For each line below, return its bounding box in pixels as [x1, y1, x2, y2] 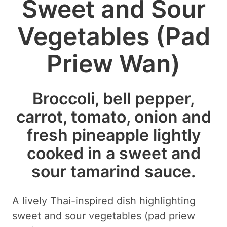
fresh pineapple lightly [26, 125, 201, 145]
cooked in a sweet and [26, 143, 201, 163]
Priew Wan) [47, 48, 180, 79]
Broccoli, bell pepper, [32, 88, 195, 108]
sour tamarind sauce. [31, 161, 196, 181]
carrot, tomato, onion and [16, 106, 211, 127]
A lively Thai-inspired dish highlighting [12, 194, 196, 207]
